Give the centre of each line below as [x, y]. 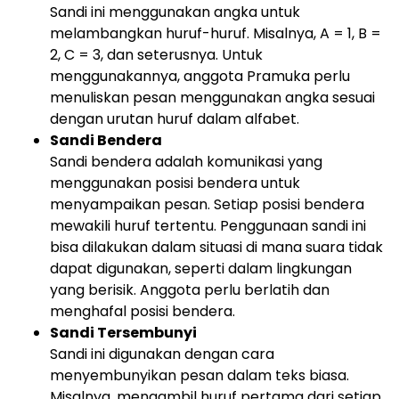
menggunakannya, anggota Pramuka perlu [200, 76]
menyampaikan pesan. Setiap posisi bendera [207, 204]
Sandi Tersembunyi [123, 333]
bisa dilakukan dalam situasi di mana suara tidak [216, 247]
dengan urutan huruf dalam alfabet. [175, 119]
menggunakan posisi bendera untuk [175, 183]
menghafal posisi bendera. [142, 311]
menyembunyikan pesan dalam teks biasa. [199, 375]
